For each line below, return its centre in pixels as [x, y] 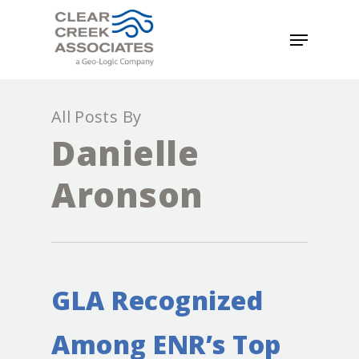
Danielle [125, 153]
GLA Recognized [157, 300]
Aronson [127, 194]
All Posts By [97, 117]
